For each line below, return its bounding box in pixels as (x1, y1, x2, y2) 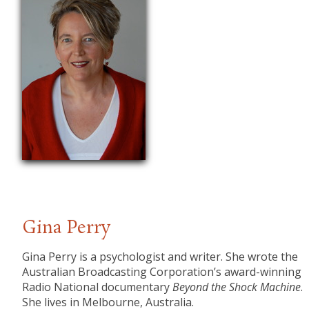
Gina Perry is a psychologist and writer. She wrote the (22, 249, 299, 265)
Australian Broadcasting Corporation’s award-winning (22, 264, 302, 280)
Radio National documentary (22, 279, 173, 295)
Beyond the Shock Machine (172, 279, 301, 295)
